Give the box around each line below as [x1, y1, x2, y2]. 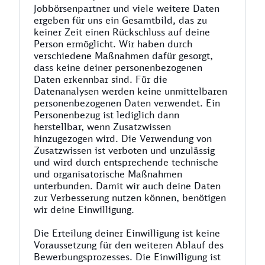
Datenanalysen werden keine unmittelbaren [34, 85, 227, 97]
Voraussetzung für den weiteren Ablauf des [34, 239, 224, 251]
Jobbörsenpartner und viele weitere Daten [34, 2, 219, 14]
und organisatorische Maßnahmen [34, 168, 182, 180]
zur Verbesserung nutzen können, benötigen [34, 192, 226, 203]
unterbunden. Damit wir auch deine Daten [34, 180, 221, 192]
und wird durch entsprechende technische [34, 156, 218, 168]
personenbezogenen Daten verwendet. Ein [34, 97, 220, 109]
